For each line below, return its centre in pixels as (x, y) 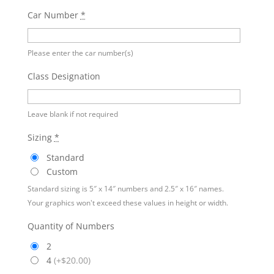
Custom (62, 172)
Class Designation (64, 76)
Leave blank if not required (72, 114)
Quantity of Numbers (71, 226)
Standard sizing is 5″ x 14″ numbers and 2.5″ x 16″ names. (125, 189)
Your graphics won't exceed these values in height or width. (128, 203)
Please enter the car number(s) (80, 53)
